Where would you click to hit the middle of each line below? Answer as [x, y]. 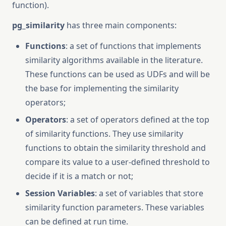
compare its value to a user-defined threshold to [118, 162]
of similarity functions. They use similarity [104, 134]
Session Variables [60, 193]
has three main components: [121, 25]
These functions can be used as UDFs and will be [118, 74]
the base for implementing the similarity [102, 88]
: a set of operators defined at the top [138, 120]
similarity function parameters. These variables [115, 207]
